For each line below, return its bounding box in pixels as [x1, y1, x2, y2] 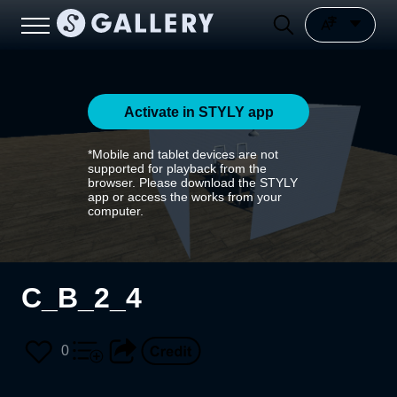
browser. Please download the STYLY [88, 175, 298, 190]
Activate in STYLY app [123, 104, 274, 120]
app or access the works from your [88, 190, 282, 204]
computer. [88, 204, 144, 218]
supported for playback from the [88, 161, 267, 175]
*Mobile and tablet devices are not [88, 147, 278, 161]
